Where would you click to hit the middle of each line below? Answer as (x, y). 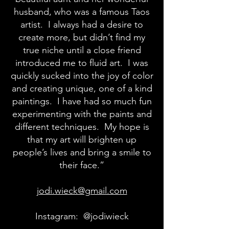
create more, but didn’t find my (82, 37)
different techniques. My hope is (82, 127)
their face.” (82, 165)
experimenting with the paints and (82, 114)
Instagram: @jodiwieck (82, 216)
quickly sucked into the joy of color (82, 76)
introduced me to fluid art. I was (82, 63)
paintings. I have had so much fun (82, 101)
